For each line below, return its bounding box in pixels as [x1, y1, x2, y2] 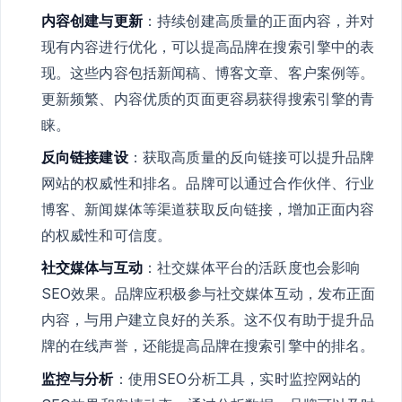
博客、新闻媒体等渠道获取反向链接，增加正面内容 [40, 200, 375, 219]
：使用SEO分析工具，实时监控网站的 [113, 369, 362, 388]
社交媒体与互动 [40, 258, 143, 277]
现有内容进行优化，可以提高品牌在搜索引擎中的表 [40, 38, 375, 57]
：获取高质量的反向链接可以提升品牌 [127, 148, 375, 167]
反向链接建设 [40, 148, 128, 167]
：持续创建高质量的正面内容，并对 [142, 12, 375, 31]
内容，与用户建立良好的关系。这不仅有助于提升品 [40, 310, 375, 329]
